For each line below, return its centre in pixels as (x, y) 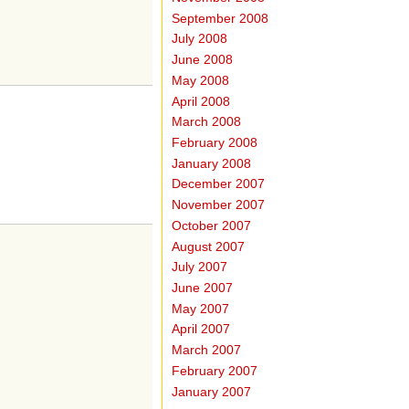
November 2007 (219, 205)
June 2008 (203, 60)
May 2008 (201, 80)
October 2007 (212, 225)
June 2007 (203, 288)
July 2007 (200, 267)
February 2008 (215, 142)
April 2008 (201, 101)
